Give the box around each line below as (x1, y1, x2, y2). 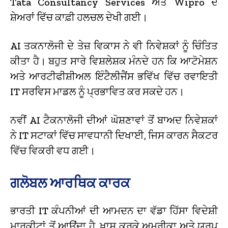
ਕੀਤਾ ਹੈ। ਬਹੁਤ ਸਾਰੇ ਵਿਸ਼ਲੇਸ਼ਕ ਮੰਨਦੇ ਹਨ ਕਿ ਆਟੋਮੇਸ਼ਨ (10, 54, 218, 67)
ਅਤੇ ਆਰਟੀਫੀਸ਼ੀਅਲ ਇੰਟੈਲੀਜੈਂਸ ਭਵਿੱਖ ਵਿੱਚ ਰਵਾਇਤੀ (10, 70, 218, 82)
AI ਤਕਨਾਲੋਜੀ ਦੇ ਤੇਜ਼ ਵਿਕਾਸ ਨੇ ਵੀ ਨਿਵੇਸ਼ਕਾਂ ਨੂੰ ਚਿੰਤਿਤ (10, 39, 218, 52)
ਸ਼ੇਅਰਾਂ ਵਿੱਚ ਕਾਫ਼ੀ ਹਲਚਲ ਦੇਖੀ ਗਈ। (10, 11, 148, 23)
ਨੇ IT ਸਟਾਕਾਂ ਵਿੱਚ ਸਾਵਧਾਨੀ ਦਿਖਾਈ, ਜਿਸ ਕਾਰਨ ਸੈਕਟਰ (10, 129, 218, 141)
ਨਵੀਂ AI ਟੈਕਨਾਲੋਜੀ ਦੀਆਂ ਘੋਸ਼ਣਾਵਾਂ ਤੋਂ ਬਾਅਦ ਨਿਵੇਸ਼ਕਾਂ (10, 113, 218, 126)
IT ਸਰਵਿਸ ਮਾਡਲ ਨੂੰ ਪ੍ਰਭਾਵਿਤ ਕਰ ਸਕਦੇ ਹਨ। (10, 85, 184, 98)
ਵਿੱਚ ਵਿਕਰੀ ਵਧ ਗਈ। (10, 144, 95, 157)
